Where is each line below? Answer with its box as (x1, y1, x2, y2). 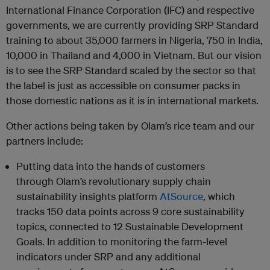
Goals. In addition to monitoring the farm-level (16, 234, 227, 248)
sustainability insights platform (16, 189, 160, 202)
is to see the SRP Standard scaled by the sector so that (6, 63, 256, 77)
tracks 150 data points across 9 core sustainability (16, 204, 245, 218)
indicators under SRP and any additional (16, 250, 201, 263)
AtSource (160, 189, 203, 202)
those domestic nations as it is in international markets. (6, 93, 259, 107)
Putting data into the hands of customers (16, 159, 205, 172)
